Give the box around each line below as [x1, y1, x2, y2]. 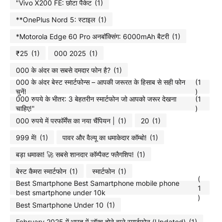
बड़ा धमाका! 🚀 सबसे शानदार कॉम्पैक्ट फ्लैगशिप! [16, 150, 134, 159]
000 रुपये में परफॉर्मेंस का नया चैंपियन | [16, 116, 115, 125]
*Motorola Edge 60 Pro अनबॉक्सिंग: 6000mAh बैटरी [16, 32, 169, 41]
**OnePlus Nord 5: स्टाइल [16, 15, 95, 24]
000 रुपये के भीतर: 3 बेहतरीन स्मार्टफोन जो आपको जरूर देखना [16, 95, 176, 103]
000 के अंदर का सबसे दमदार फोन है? [16, 65, 111, 74]
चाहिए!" [16, 104, 35, 112]
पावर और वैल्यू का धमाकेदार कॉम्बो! [62, 133, 147, 142]
